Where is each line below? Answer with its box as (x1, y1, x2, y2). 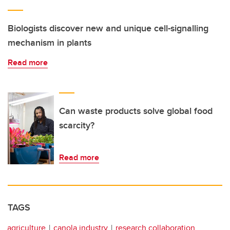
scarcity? (59, 118, 94, 132)
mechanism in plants (8, 35, 91, 49)
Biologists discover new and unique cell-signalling (8, 21, 208, 35)
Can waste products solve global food (59, 104, 213, 118)
